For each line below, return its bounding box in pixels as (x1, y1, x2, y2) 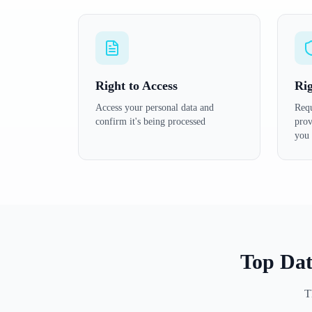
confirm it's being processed (95, 116, 205, 127)
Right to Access (95, 79, 178, 93)
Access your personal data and (95, 102, 214, 113)
